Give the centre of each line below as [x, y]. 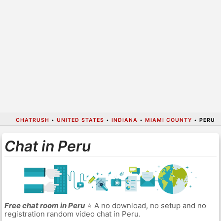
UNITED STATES [80, 120]
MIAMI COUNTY [168, 120]
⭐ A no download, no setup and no [145, 206]
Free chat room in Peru [44, 206]
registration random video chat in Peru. [72, 214]
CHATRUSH [32, 120]
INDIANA [124, 120]
